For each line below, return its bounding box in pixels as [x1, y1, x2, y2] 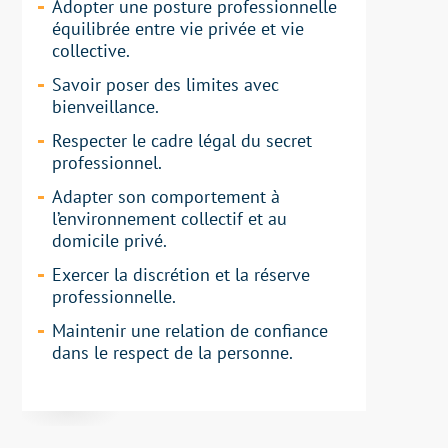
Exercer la [52, 263, 134, 287]
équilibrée [52, 17, 131, 41]
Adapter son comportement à [52, 185, 281, 209]
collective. [52, 39, 131, 63]
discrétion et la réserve [133, 263, 311, 287]
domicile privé [52, 229, 164, 253]
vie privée [180, 17, 257, 41]
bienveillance [52, 95, 156, 119]
